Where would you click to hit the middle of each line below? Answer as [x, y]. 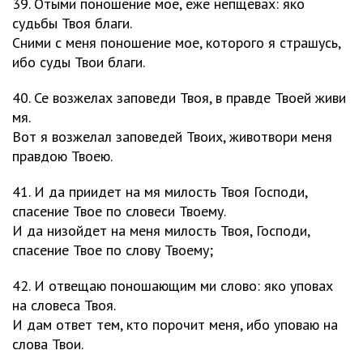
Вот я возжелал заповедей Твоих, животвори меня [172, 137]
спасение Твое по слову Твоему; [113, 250]
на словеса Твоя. [64, 305]
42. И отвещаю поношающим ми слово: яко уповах [173, 286]
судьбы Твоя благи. [72, 23]
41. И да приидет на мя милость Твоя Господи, [160, 192]
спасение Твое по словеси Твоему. [119, 211]
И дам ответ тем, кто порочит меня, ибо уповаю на [175, 325]
